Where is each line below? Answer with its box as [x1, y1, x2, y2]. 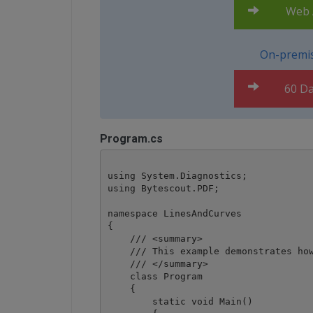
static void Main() [107, 296, 253, 307]
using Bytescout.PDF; [107, 182, 219, 194]
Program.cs [100, 132, 163, 145]
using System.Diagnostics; [107, 170, 247, 181]
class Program [107, 270, 203, 282]
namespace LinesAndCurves [107, 208, 242, 219]
